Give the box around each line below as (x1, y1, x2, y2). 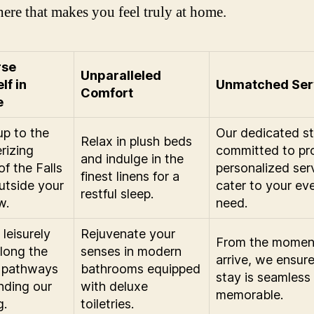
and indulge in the (81, 151, 184, 166)
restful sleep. (81, 186, 153, 201)
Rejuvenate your (81, 226, 175, 241)
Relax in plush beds (81, 133, 192, 149)
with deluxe (81, 278, 148, 294)
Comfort (81, 85, 133, 100)
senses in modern (81, 243, 182, 259)
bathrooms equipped (81, 261, 200, 276)
